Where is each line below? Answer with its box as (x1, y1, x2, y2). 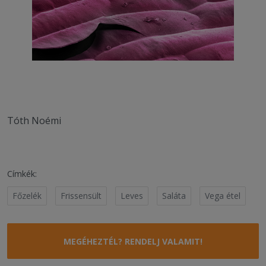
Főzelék (12, 189, 42, 201)
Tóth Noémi (7, 113, 61, 127)
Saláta (162, 189, 186, 201)
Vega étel (205, 189, 240, 201)
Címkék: (7, 167, 37, 179)
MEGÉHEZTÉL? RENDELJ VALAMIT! (64, 235, 202, 247)
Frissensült (61, 189, 102, 201)
